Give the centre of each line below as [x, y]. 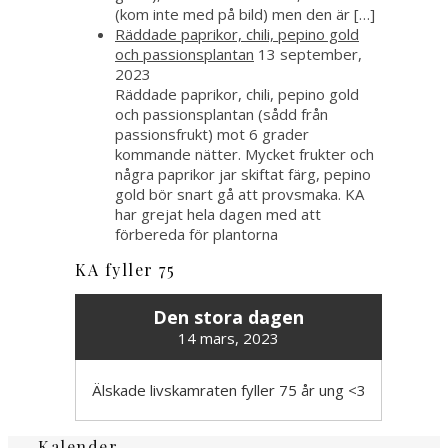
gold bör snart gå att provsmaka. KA [239, 194]
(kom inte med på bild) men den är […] [245, 14]
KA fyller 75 [125, 270]
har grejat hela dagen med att [218, 214]
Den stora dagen [228, 316]
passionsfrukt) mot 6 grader [212, 134]
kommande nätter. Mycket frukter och [244, 154]
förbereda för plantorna [200, 234]
